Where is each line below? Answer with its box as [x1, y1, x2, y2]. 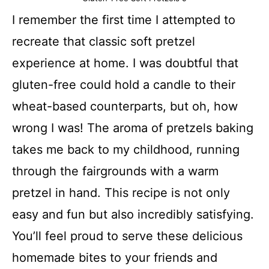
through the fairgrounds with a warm [12, 163, 219, 178]
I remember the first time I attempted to [12, 12, 235, 27]
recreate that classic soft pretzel [12, 34, 195, 49]
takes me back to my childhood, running [12, 142, 240, 157]
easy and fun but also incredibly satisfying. [12, 207, 254, 222]
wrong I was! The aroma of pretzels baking [12, 120, 253, 135]
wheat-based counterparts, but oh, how [12, 98, 238, 113]
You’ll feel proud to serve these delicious [12, 228, 243, 243]
